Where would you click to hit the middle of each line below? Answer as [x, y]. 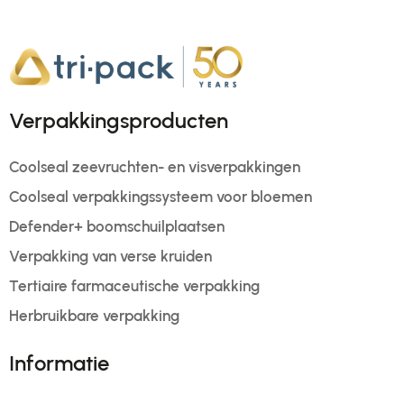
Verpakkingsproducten [119, 120]
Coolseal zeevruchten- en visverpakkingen [155, 167]
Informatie [59, 363]
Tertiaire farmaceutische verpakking [134, 286]
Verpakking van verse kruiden [110, 256]
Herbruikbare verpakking [94, 316]
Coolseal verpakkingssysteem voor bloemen [161, 197]
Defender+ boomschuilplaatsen [117, 226]
